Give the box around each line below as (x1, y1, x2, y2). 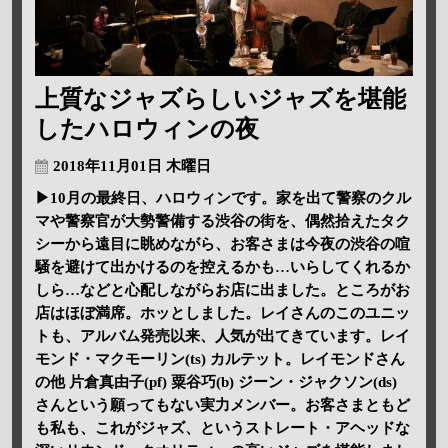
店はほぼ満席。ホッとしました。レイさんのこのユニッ (34, 305, 410, 322)
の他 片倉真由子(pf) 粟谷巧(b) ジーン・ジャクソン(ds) (34, 374, 397, 391)
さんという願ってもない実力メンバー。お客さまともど (34, 397, 410, 414)
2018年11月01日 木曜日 (52, 158, 211, 175)
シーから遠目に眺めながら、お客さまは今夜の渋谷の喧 (34, 236, 410, 253)
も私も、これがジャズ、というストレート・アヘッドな (34, 420, 410, 437)
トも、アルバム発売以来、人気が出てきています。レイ (34, 328, 410, 345)
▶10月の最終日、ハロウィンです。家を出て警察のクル (34, 190, 411, 207)
